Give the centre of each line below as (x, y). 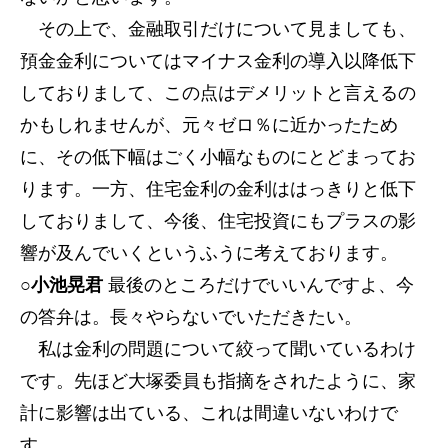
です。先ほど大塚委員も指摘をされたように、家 (218, 381)
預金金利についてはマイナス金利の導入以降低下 (218, 61)
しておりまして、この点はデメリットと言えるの (218, 93)
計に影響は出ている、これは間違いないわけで (209, 413)
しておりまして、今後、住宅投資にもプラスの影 (218, 221)
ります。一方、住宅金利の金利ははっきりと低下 (218, 189)
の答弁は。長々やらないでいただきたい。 (191, 317)
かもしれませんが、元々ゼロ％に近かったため (209, 125)
